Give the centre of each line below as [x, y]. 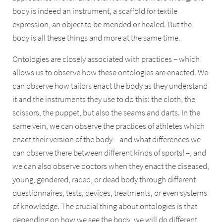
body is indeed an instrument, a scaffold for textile [95, 11]
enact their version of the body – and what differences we [107, 140]
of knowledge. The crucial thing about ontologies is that [105, 207]
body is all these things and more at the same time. [97, 38]
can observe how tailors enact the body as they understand [110, 86]
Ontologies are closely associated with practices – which [106, 59]
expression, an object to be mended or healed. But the [102, 24]
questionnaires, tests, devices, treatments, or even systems [110, 193]
